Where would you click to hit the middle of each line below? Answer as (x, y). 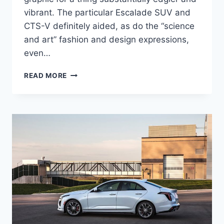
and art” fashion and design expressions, (106, 40)
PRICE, (79, 136)
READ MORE (46, 76)
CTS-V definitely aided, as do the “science (109, 26)
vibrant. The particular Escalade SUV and (107, 13)
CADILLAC (85, 84)
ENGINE (80, 147)
